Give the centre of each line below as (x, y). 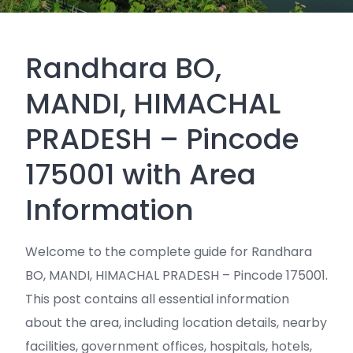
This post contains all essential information (157, 299)
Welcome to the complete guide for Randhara (169, 252)
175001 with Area (141, 175)
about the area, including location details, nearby (176, 323)
